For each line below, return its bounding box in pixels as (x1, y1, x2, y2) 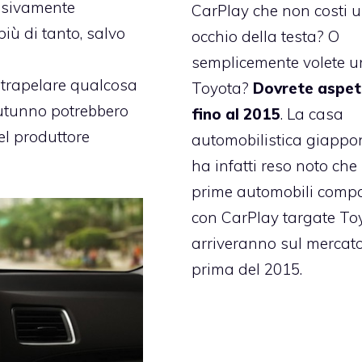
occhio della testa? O (192, 27, 340, 47)
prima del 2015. (192, 259, 303, 280)
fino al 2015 (192, 104, 281, 124)
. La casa (280, 104, 344, 124)
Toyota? (192, 78, 254, 99)
